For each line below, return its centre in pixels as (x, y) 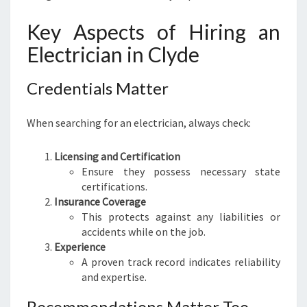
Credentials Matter (98, 88)
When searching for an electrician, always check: (139, 123)
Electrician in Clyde (113, 54)
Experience (80, 247)
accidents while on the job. (144, 232)
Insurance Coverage (100, 201)
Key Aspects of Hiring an (153, 32)
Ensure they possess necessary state (181, 171)
